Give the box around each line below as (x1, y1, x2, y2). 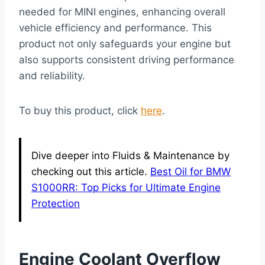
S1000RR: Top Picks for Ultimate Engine (31, 181, 221, 193)
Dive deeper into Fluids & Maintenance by (31, 149, 230, 161)
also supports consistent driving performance (19, 53, 234, 66)
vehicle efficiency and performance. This (19, 21, 212, 34)
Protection (31, 197, 80, 209)
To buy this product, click (19, 104, 141, 117)
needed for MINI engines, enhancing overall (19, 5, 225, 18)
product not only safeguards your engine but (19, 37, 231, 50)
